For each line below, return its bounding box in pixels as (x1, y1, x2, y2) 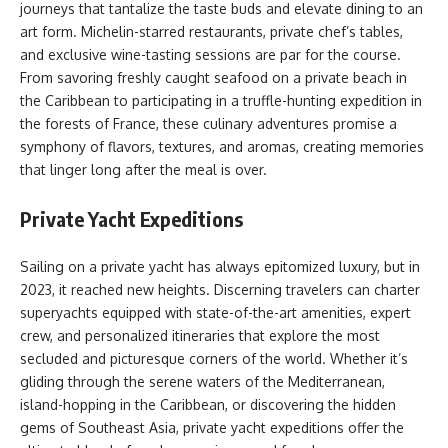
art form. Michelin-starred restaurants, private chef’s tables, (20, 23, 403, 40)
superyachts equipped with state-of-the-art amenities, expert (20, 304, 411, 321)
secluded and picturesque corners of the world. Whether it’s (20, 350, 408, 367)
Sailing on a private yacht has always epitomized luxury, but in (20, 258, 420, 275)
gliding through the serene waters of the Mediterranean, (20, 373, 385, 390)
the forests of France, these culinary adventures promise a (20, 115, 397, 132)
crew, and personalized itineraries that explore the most (20, 327, 380, 344)
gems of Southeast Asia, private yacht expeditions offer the (20, 419, 404, 436)
